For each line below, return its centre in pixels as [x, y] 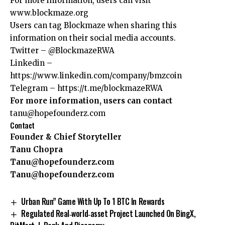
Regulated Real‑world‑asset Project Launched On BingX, [108, 214]
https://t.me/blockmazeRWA [109, 88]
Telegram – [33, 88]
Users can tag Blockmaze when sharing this [93, 26]
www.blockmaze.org [49, 13]
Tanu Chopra [36, 150]
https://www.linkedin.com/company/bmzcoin [96, 76]
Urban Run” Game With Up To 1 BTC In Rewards [93, 202]
